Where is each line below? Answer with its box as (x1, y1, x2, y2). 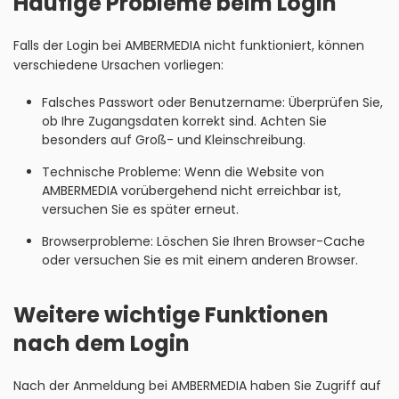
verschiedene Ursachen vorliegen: (13, 56, 224, 74)
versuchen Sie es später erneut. (41, 200, 239, 218)
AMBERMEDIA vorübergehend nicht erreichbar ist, (41, 182, 341, 199)
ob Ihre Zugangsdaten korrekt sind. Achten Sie (41, 112, 327, 130)
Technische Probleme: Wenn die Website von (41, 163, 324, 181)
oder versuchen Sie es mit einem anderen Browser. (41, 251, 358, 269)
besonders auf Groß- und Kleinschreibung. (41, 131, 305, 149)
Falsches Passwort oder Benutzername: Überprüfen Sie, (41, 94, 383, 111)
